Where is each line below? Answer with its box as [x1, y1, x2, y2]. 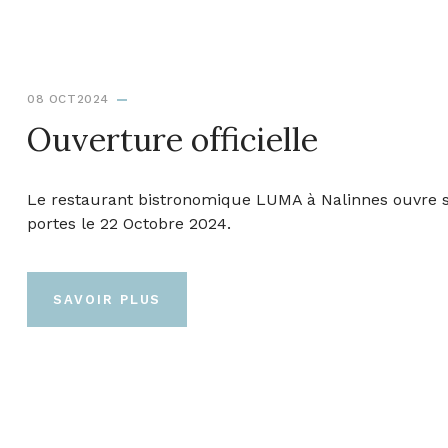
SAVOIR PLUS [53, 291, 162, 307]
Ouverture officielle [27, 118, 318, 160]
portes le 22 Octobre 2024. [27, 213, 231, 233]
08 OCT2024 [27, 91, 109, 106]
